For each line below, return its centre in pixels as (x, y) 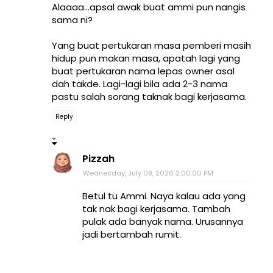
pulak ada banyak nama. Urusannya (163, 222)
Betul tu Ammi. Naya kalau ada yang (164, 196)
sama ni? (72, 20)
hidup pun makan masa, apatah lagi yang (146, 58)
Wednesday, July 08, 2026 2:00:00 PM (148, 173)
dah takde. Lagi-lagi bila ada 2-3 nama (140, 84)
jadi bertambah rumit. (132, 235)
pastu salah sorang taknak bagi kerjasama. (149, 97)
